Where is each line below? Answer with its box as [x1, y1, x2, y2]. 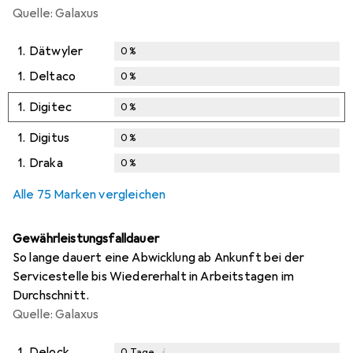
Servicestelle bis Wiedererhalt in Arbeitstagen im [13, 268, 294, 284]
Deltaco [29, 68, 76, 84]
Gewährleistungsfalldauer [13, 230, 159, 247]
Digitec [29, 98, 72, 115]
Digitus [29, 129, 70, 146]
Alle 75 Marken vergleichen [13, 186, 166, 203]
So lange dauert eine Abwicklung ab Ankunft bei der [13, 249, 305, 266]
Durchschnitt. [13, 287, 90, 303]
